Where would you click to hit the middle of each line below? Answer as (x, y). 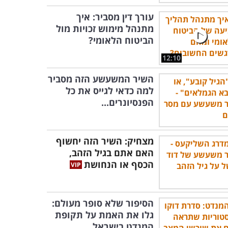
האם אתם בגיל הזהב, (111, 153)
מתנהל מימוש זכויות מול (105, 28)
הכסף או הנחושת (119, 164)
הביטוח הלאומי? (121, 40)
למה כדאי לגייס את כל (110, 91)
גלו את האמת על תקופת (104, 215)
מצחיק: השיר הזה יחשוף (105, 141)
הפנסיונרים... (127, 102)
